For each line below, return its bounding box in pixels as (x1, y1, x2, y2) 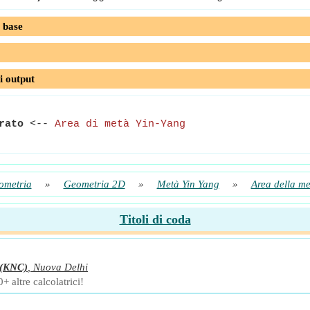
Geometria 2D (63, 179, 125, 190)
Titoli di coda (119, 212, 191, 226)
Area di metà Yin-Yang (55, 118, 185, 130)
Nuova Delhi (33, 262, 88, 273)
